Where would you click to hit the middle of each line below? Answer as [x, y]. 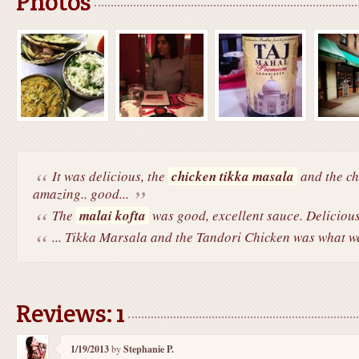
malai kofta [112, 215]
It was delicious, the [110, 175]
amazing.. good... [81, 193]
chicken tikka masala [232, 176]
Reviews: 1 [70, 313]
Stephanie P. [148, 349]
